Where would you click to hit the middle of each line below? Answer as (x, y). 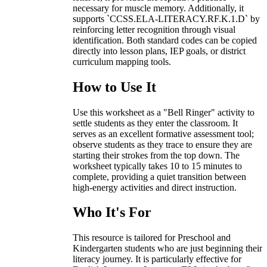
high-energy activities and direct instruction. (155, 187)
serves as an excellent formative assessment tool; (163, 133)
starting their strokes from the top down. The (156, 155)
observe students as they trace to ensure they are (162, 144)
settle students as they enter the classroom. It (155, 123)
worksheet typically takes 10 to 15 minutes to (157, 166)
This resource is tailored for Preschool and (152, 238)
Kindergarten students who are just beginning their (167, 249)
